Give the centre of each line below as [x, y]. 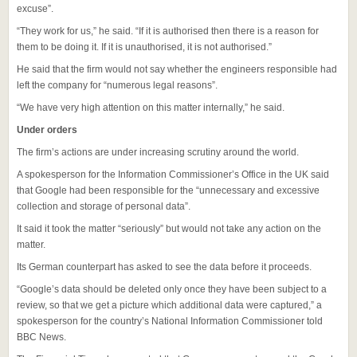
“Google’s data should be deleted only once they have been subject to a [172, 290]
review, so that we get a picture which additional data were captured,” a [169, 306]
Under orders [47, 130]
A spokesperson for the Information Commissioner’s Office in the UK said [173, 175]
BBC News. [41, 337]
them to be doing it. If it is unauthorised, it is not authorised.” [144, 47]
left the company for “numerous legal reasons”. [117, 86]
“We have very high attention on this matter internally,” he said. [151, 108]
